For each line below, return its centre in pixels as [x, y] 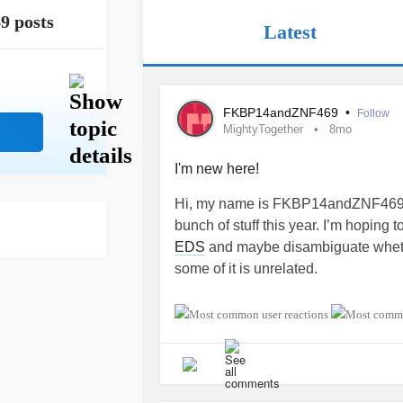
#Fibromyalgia [332, 312]
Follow [373, 113]
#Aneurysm [343, 334]
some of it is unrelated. [246, 269]
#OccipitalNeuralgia [238, 334]
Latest [291, 31]
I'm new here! [217, 169]
